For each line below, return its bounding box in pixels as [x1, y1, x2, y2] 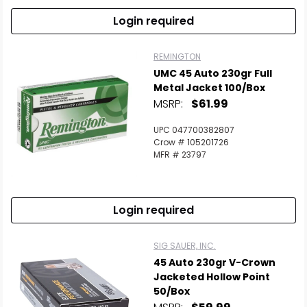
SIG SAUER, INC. [153, 240, 216, 251]
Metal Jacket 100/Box [153, 81, 265, 95]
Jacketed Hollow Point [153, 270, 270, 284]
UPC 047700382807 [153, 124, 234, 136]
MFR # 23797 [153, 149, 206, 160]
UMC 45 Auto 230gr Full [153, 66, 272, 80]
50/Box [153, 284, 190, 298]
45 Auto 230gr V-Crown [153, 256, 275, 269]
